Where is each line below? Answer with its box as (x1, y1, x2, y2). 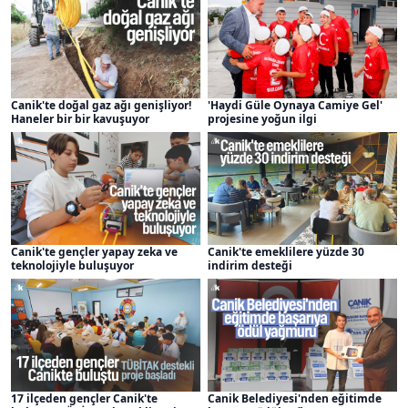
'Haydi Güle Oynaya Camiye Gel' (207, 97, 382, 114)
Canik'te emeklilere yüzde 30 (207, 243, 364, 260)
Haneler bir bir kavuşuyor (11, 111, 149, 127)
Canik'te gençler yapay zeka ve (11, 243, 178, 260)
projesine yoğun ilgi (207, 111, 317, 127)
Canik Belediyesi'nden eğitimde (207, 390, 382, 406)
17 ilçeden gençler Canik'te (11, 390, 158, 406)
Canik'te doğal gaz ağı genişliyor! (11, 97, 191, 114)
